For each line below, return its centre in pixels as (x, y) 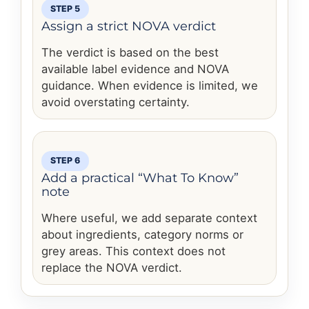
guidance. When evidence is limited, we (150, 85)
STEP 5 (66, 8)
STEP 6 (66, 161)
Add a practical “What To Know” (140, 178)
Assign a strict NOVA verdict (129, 26)
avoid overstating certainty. (116, 102)
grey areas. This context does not (133, 251)
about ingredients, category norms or (142, 235)
